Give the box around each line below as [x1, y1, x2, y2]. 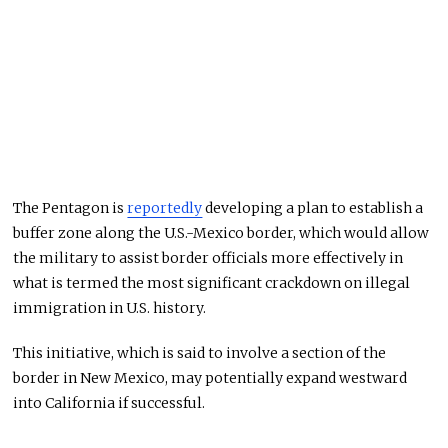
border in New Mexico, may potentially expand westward [13, 369, 408, 388]
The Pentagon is [13, 199, 128, 218]
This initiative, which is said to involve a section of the [13, 344, 387, 363]
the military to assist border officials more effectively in [13, 249, 404, 268]
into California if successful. [13, 394, 206, 413]
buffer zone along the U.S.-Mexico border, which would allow [13, 224, 430, 243]
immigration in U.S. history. [13, 299, 207, 318]
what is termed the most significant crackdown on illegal [13, 274, 411, 293]
